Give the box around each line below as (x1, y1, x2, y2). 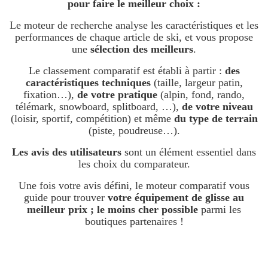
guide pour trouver (24, 191, 108, 204)
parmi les (198, 203, 241, 216)
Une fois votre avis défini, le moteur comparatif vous (19, 179, 249, 192)
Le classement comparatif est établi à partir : (28, 65, 225, 77)
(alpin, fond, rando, (157, 89, 245, 101)
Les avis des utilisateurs (12, 146, 121, 159)
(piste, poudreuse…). (88, 124, 180, 137)
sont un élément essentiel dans (121, 146, 256, 159)
